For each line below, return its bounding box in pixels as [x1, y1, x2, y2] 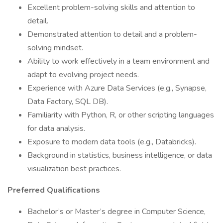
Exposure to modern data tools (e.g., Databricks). [27, 136, 196, 147]
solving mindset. [27, 42, 83, 53]
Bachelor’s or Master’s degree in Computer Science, [27, 206, 206, 217]
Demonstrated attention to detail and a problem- [27, 29, 197, 40]
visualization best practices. [27, 163, 121, 174]
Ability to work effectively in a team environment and [27, 56, 210, 67]
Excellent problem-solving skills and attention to [27, 2, 195, 13]
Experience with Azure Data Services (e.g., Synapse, [27, 83, 207, 94]
